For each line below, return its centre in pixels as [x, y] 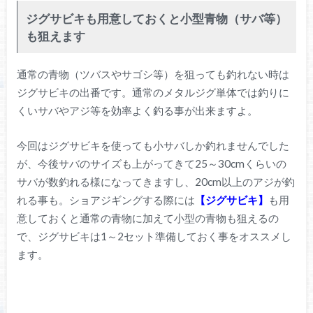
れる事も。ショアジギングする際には [105, 200]
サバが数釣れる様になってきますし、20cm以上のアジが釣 [155, 182]
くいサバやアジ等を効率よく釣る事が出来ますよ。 [137, 110]
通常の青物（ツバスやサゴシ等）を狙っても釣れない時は [153, 74]
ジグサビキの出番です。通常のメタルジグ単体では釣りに [153, 92]
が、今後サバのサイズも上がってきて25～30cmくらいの [151, 164]
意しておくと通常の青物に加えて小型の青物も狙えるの [147, 218]
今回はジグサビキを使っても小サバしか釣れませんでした [153, 146]
